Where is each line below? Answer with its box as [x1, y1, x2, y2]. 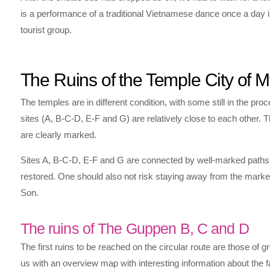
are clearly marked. [20, 130, 96, 140]
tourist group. [20, 24, 72, 35]
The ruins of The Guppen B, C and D [20, 220, 249, 237]
